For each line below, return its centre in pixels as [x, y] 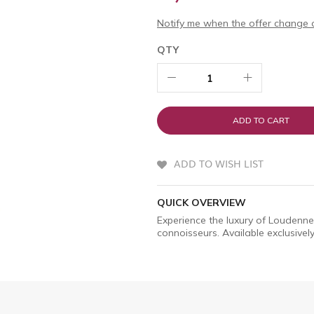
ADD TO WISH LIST [219, 163]
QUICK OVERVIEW [202, 203]
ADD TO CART [261, 120]
